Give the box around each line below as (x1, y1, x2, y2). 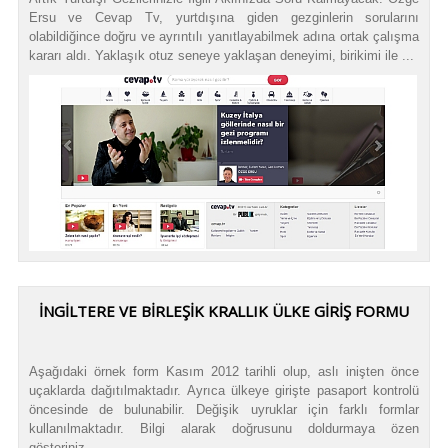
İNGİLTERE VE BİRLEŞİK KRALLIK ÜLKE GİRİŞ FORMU (39, 300, 409, 321)
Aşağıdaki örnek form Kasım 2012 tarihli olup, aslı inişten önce (28, 363, 420, 379)
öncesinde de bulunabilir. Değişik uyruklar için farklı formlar (28, 401, 420, 417)
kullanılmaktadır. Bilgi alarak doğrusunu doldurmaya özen (28, 420, 420, 436)
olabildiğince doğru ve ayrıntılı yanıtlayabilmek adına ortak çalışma (28, 29, 420, 45)
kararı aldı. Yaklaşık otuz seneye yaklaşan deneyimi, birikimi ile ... (28, 48, 414, 64)
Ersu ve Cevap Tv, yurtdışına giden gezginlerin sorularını (28, 10, 420, 26)
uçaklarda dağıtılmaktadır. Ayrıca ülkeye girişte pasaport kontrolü (28, 382, 420, 398)
